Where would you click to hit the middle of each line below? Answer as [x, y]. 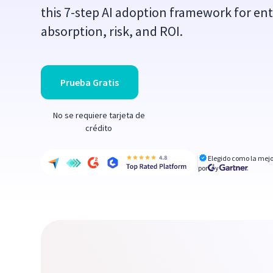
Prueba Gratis [90, 82]
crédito [99, 128]
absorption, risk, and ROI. [112, 31]
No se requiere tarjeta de [99, 115]
